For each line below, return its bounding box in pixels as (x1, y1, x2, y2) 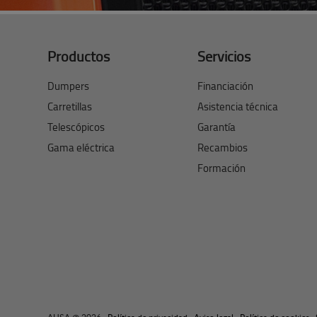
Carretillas (47, 99, 93, 115)
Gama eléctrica (47, 140, 115, 156)
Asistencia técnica (197, 99, 279, 115)
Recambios (197, 140, 248, 156)
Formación (197, 161, 246, 176)
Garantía (197, 120, 236, 135)
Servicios (197, 46, 251, 67)
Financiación (197, 79, 254, 94)
